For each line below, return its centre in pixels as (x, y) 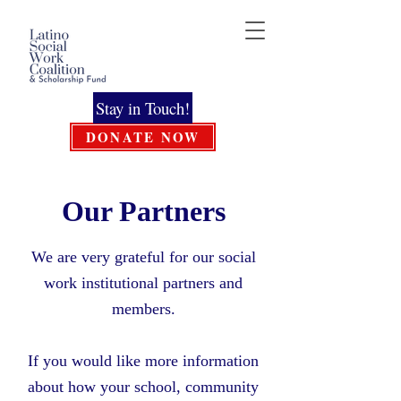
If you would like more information (143, 361)
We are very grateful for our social (143, 257)
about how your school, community (143, 387)
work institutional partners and (143, 283)
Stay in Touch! (143, 108)
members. (143, 309)
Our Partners (143, 211)
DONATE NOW (143, 137)
